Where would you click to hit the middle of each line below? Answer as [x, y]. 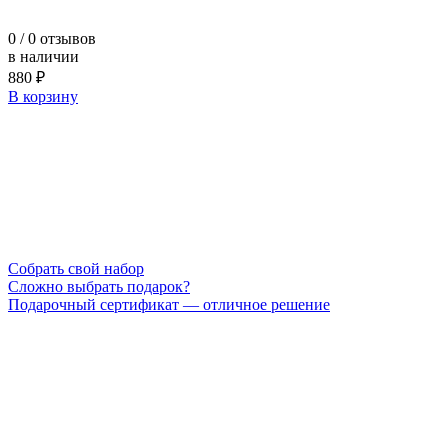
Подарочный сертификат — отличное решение [169, 304]
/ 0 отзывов [56, 38]
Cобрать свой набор [76, 268]
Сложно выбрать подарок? [99, 286]
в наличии [43, 56]
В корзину [43, 96]
